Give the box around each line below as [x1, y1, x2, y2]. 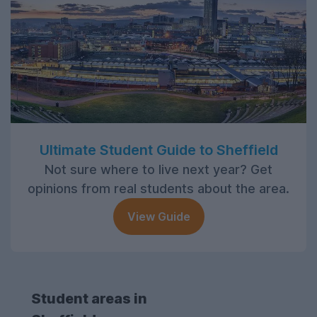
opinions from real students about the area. [28, 180, 289, 196]
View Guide [127, 209, 190, 224]
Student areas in [31, 289, 147, 307]
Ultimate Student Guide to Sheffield [39, 141, 278, 158]
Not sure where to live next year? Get [45, 161, 272, 177]
